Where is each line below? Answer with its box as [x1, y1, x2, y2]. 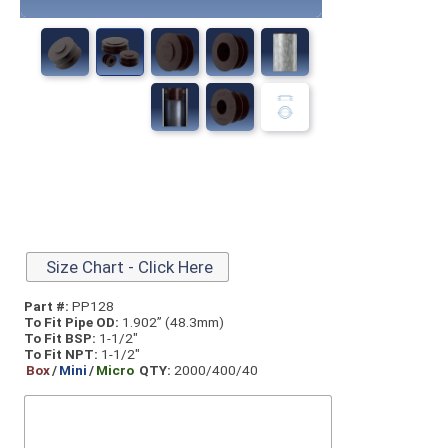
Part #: [24, 297, 69, 314]
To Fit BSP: [24, 329, 96, 346]
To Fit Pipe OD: [24, 313, 119, 330]
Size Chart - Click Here [42, 256, 213, 277]
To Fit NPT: [24, 345, 98, 362]
